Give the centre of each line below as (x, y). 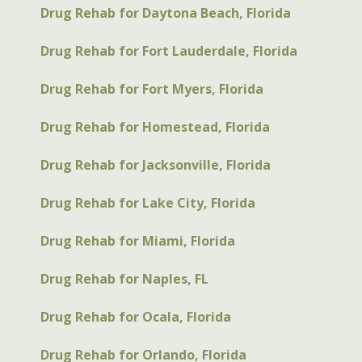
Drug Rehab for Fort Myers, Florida (152, 89)
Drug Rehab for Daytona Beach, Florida (166, 13)
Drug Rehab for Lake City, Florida (148, 203)
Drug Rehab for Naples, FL (124, 279)
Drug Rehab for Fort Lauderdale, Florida (169, 51)
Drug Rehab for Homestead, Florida (155, 127)
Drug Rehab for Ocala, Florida (136, 317)
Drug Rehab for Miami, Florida (138, 241)
